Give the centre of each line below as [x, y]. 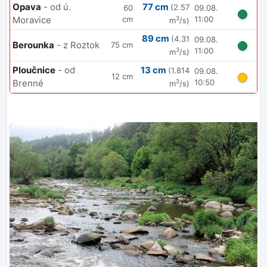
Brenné [28, 83]
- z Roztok [78, 45]
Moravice [32, 20]
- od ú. [57, 7]
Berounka [33, 45]
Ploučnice [34, 70]
